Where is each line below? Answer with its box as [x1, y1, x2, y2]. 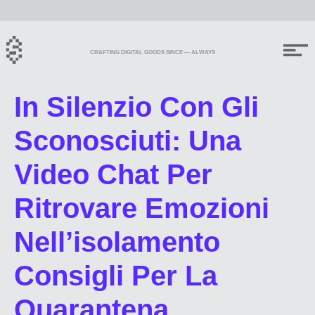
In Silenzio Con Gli [14, 91, 259, 122]
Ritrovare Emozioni [14, 193, 269, 224]
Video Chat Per [14, 159, 212, 190]
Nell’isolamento [14, 226, 220, 257]
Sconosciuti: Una [14, 125, 241, 156]
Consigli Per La [14, 260, 217, 291]
